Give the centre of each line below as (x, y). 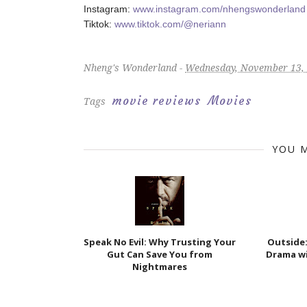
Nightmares (160, 267)
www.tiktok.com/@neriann (170, 24)
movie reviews (157, 101)
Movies (230, 101)
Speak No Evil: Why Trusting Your (160, 242)
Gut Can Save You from (160, 254)
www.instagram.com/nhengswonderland (219, 9)
